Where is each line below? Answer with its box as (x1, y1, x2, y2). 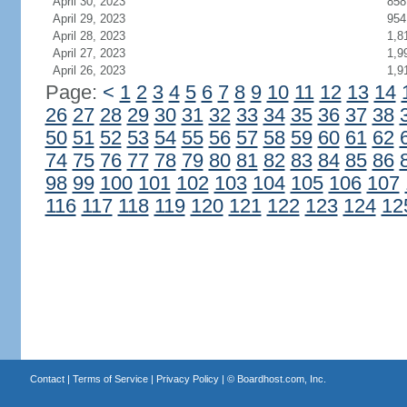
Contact (29, 373, 65, 384)
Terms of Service (72, 373, 148, 384)
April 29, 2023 (52, 12, 125, 25)
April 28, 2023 (52, 29, 125, 43)
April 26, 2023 (52, 64, 125, 77)
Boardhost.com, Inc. (236, 373, 326, 384)
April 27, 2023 (52, 46, 125, 60)
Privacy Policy (155, 373, 219, 384)
